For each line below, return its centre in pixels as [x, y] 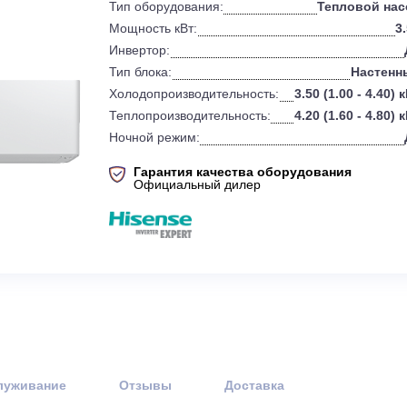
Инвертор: [199, 100]
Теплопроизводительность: [254, 173]
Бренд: [188, 27]
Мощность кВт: [214, 75]
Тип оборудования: [228, 51]
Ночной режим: [215, 197]
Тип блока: [200, 124]
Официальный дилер [263, 248]
